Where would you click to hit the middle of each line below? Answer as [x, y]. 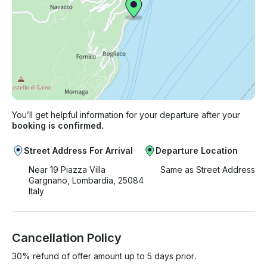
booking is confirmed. [58, 126]
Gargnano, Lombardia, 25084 [86, 181]
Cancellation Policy [67, 238]
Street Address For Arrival [78, 151]
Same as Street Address [208, 170]
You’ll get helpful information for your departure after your [126, 115]
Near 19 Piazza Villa [67, 170]
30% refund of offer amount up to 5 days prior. [104, 256]
